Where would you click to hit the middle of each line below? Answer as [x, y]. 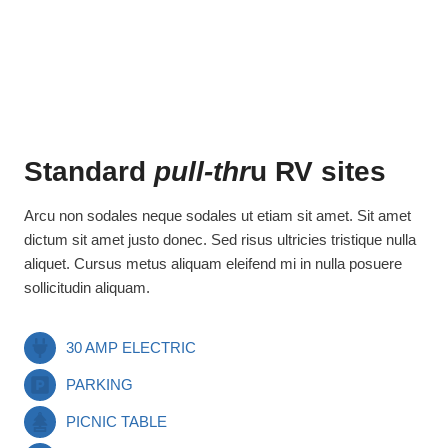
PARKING [99, 385]
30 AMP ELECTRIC [131, 348]
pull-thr [202, 172]
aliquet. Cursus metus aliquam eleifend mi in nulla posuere [213, 264]
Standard [89, 172]
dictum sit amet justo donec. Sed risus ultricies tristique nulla [220, 240]
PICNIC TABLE [116, 422]
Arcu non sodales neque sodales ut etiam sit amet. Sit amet [217, 216]
